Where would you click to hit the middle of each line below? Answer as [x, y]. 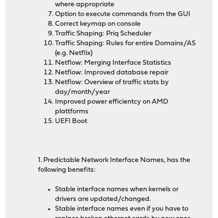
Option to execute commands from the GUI [123, 15]
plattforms [72, 112]
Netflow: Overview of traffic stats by [112, 83]
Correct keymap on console [98, 24]
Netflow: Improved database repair [112, 73]
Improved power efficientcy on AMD [112, 102]
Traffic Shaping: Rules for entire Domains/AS [126, 44]
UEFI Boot [71, 122]
